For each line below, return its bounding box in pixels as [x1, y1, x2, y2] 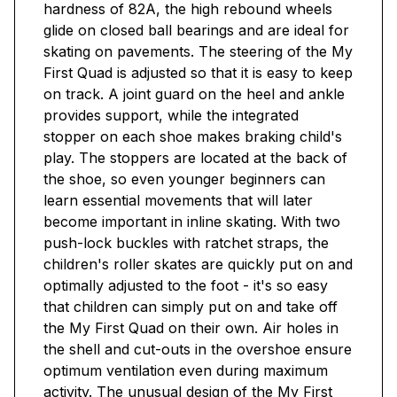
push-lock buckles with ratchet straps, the [43, 234, 329, 253]
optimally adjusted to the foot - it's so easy [43, 276, 328, 295]
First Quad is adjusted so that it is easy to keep [43, 64, 353, 82]
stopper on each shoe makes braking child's [43, 128, 342, 146]
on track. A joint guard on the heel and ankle [43, 85, 345, 104]
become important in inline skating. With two [43, 213, 340, 231]
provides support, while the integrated [43, 106, 299, 125]
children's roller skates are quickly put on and [43, 255, 353, 274]
